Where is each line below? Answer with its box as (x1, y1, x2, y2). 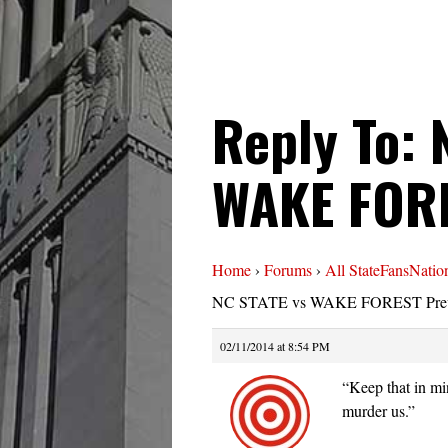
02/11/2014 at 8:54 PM (220, 338, 330, 355)
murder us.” (342, 400, 415, 422)
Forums (264, 259, 312, 281)
